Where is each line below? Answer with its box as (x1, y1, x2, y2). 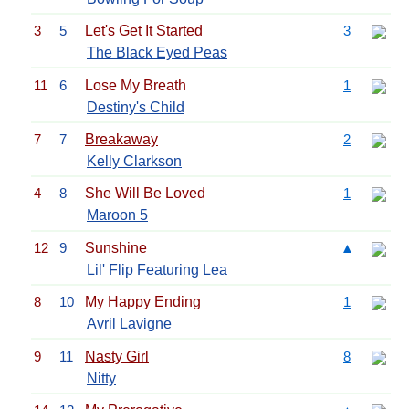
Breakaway (85, 131, 158, 147)
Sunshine (85, 239, 147, 256)
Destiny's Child (87, 99, 184, 115)
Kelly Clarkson (87, 153, 182, 169)
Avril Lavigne (87, 316, 172, 332)
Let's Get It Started (85, 23, 203, 39)
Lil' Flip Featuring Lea (87, 261, 227, 278)
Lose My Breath (85, 77, 186, 93)
